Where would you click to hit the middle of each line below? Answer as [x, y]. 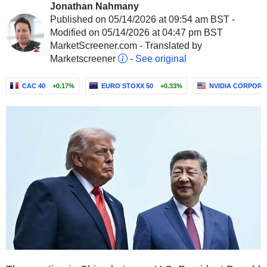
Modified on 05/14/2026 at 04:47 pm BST [136, 32]
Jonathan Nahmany [94, 6]
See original [161, 59]
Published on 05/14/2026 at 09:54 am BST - [142, 19]
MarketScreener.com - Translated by [126, 46]
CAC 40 [34, 86]
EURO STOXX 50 [127, 86]
